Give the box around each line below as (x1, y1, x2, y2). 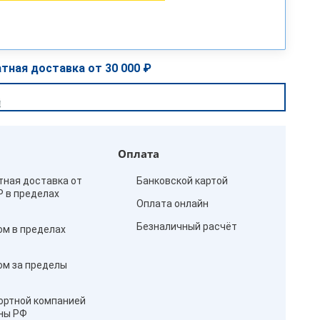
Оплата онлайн (136, 198, 209, 209)
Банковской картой (136, 175, 228, 186)
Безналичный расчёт (136, 221, 237, 232)
